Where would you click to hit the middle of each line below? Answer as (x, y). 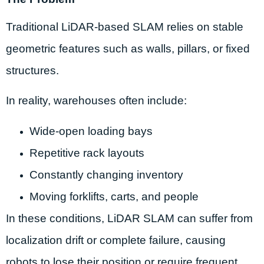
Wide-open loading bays (91, 131)
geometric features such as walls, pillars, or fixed (128, 48)
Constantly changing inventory (106, 174)
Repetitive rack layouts (87, 153)
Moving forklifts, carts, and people (114, 196)
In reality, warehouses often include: (96, 101)
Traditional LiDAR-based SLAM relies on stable (125, 27)
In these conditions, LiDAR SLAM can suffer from (129, 218)
